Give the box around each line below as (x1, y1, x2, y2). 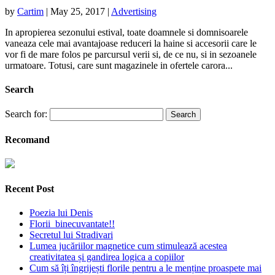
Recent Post (5, 184, 54, 195)
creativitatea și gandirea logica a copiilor (29, 252, 184, 263)
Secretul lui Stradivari (29, 230, 113, 241)
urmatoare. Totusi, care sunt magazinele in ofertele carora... (5, 60, 233, 71)
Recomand (5, 134, 50, 145)
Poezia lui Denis (29, 207, 93, 219)
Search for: (5, 109, 47, 120)
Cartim (17, 6, 44, 17)
